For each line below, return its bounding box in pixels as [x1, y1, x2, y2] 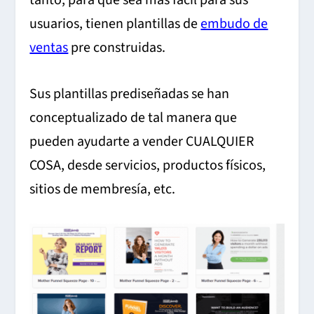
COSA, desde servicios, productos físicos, [29, 156, 266, 176]
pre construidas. [68, 38, 166, 58]
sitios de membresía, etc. [29, 179, 176, 200]
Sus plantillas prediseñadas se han [29, 84, 230, 104]
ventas [29, 38, 69, 58]
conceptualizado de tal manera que [29, 108, 238, 128]
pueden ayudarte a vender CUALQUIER [29, 132, 254, 152]
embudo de [200, 14, 268, 34]
